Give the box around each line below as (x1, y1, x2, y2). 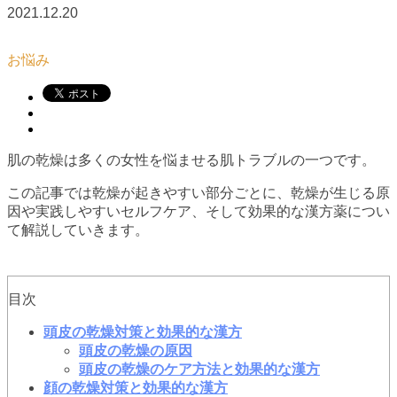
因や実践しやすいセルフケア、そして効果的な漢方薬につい (7, 203, 390, 219)
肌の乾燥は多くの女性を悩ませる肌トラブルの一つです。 (7, 152, 376, 167)
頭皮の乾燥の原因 (79, 342, 192, 358)
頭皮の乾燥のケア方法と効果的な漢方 (79, 361, 320, 377)
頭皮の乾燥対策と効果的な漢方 (43, 323, 242, 339)
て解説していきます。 (7, 222, 149, 237)
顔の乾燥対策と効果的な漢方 (43, 379, 228, 395)
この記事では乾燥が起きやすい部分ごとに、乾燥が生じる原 (7, 184, 390, 200)
